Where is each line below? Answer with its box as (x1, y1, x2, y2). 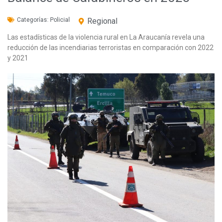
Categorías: (17, 16, 50, 23)
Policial (50, 16, 70, 23)
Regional (87, 16, 117, 26)
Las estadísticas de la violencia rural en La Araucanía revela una (7, 33, 205, 41)
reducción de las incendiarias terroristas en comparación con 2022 (7, 43, 214, 52)
